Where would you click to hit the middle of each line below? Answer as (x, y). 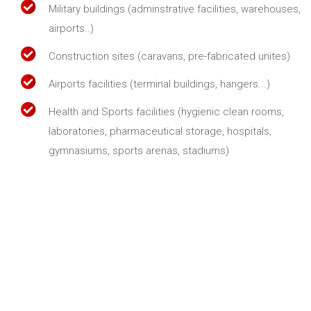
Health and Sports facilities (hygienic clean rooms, (166, 111)
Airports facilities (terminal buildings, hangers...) (159, 84)
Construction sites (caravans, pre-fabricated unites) (169, 56)
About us (59, 274)
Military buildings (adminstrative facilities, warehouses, (175, 9)
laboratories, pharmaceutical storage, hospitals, (160, 131)
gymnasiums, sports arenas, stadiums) (139, 150)
